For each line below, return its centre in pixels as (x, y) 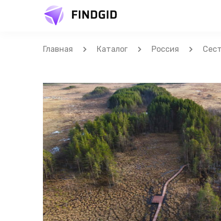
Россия (165, 49)
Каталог (112, 49)
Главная (58, 49)
